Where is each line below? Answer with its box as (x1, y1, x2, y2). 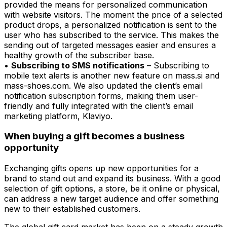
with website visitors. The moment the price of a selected (4, 9, 222, 20)
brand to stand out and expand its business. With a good (4, 173, 220, 183)
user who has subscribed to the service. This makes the (4, 29, 219, 40)
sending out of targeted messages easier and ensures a (4, 40, 216, 50)
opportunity (4, 142, 59, 154)
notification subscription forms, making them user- (4, 90, 198, 101)
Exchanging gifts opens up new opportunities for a (4, 163, 199, 173)
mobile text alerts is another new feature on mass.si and (4, 70, 219, 81)
